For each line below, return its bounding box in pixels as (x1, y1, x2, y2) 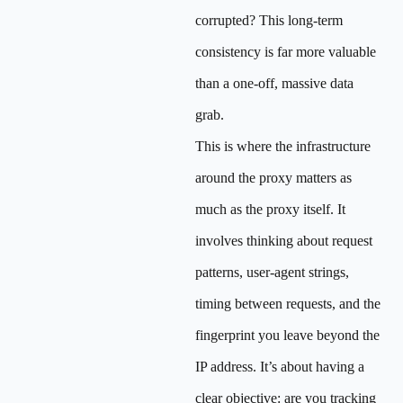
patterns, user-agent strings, (195, 264, 349, 280)
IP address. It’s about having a (195, 359, 364, 374)
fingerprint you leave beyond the (195, 327, 380, 343)
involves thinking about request (195, 233, 372, 248)
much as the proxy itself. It (195, 201, 345, 217)
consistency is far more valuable (195, 44, 376, 59)
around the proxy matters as (195, 170, 352, 185)
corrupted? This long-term (195, 13, 343, 28)
